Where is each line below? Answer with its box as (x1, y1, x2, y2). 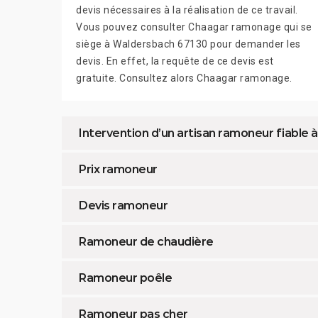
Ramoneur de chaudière (79, 234, 214, 248)
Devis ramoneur (79, 198, 168, 212)
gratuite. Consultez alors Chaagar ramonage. (76, 72, 292, 84)
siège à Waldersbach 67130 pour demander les (76, 38, 301, 50)
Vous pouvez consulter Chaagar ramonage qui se (76, 21, 312, 33)
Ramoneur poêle (79, 270, 172, 285)
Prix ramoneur (79, 162, 158, 176)
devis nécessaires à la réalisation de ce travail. (76, 4, 298, 16)
